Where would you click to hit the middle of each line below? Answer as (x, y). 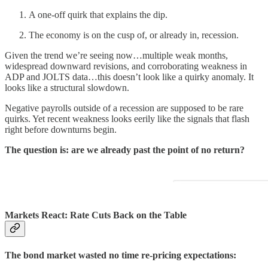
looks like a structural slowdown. (67, 88)
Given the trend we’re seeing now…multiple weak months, (116, 56)
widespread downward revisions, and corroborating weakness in (126, 66)
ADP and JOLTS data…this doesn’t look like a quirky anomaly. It (129, 77)
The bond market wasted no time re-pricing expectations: (121, 255)
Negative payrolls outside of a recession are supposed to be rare (124, 108)
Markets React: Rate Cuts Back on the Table (96, 215)
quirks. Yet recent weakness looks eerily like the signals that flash (127, 119)
